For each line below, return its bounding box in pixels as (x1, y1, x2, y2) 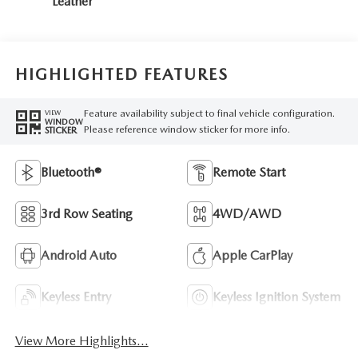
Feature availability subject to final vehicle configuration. (83, 107, 335, 120)
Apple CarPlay (213, 247, 292, 263)
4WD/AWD (213, 205, 281, 221)
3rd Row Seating (40, 205, 133, 221)
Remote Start (213, 164, 285, 180)
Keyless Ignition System (213, 288, 340, 304)
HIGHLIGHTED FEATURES (14, 65, 229, 85)
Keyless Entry (40, 288, 111, 304)
